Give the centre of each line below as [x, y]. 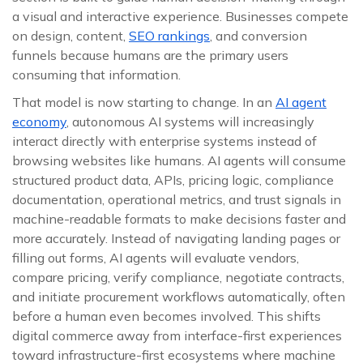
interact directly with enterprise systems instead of [164, 141]
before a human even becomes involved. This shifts [167, 316]
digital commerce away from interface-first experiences [177, 335]
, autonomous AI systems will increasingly [190, 122]
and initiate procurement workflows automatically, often [179, 297]
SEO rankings [169, 36]
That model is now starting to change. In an [144, 102]
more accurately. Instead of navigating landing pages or [176, 238]
